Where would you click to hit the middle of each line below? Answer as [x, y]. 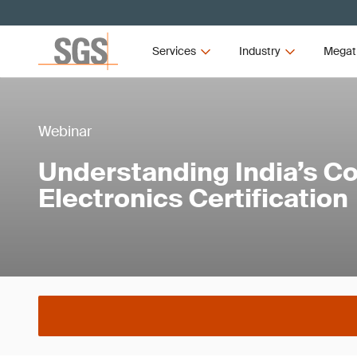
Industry [259, 51]
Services [175, 51]
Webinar [65, 131]
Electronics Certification [193, 198]
